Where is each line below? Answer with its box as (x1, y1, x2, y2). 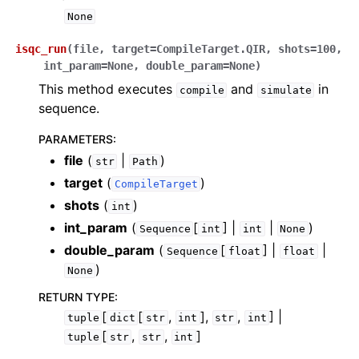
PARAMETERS (38, 132, 113, 146)
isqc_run (15, 42, 67, 55)
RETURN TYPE (38, 290, 115, 304)
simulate (260, 84, 312, 96)
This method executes (38, 81, 176, 97)
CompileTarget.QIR (156, 42, 265, 55)
